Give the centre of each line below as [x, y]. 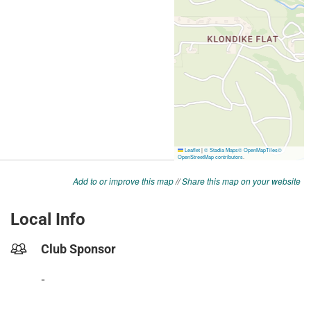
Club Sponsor [78, 249]
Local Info [48, 220]
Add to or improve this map [123, 181]
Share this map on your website [241, 181]
